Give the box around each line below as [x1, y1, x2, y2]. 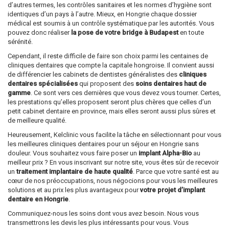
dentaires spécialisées [8, 79, 78, 87]
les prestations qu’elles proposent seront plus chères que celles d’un [8, 98, 211, 106]
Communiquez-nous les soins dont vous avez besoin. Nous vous [8, 209, 199, 217]
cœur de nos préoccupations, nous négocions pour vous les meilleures [8, 176, 218, 185]
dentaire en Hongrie [8, 195, 68, 203]
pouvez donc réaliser [8, 28, 71, 36]
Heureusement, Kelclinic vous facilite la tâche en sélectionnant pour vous [8, 130, 221, 139]
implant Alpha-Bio [139, 149, 192, 157]
